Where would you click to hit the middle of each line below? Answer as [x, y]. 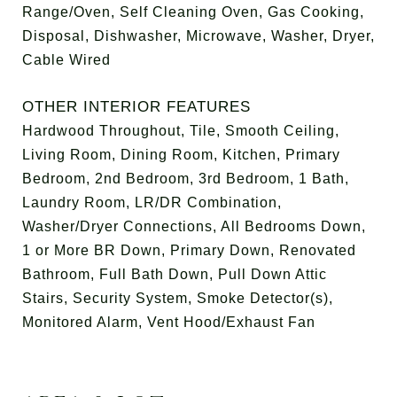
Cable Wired [66, 60]
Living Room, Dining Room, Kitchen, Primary [181, 155]
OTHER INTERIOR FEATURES [136, 107]
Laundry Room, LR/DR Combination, [152, 202]
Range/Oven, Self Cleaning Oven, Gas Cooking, [193, 12]
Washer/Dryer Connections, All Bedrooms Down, [194, 226]
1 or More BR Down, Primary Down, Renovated [189, 250]
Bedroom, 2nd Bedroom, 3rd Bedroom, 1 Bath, [186, 179]
